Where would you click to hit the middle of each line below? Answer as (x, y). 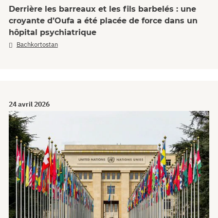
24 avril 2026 (29, 104)
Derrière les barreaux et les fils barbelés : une (102, 9)
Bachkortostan (37, 45)
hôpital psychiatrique (53, 32)
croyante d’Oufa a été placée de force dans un (103, 21)
